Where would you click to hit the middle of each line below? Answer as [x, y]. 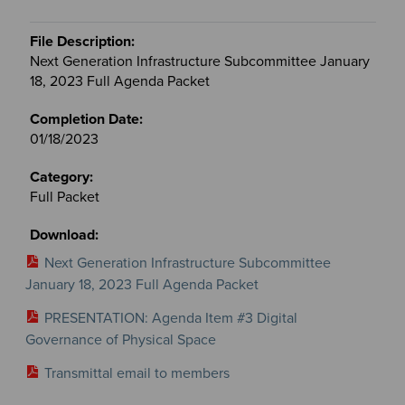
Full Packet [64, 197]
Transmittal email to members [137, 373]
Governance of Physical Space [120, 339]
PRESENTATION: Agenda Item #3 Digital [170, 318]
